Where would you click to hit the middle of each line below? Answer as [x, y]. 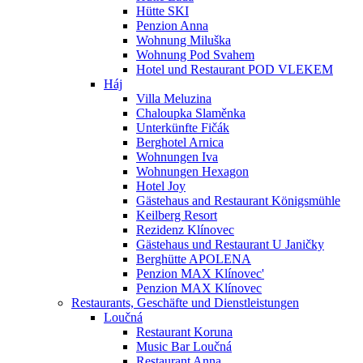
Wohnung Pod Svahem [195, 55]
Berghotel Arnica [180, 142]
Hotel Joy [161, 186]
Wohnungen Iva [177, 157]
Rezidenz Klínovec [185, 230]
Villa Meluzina [174, 98]
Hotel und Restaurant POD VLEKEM [235, 69]
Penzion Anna [172, 26]
